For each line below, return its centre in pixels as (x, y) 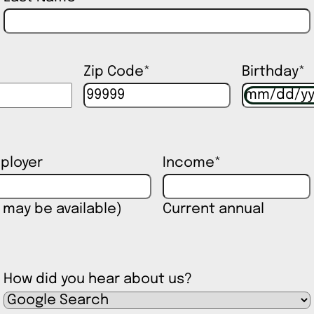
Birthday (271, 72)
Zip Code (113, 72)
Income (188, 163)
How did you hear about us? (98, 280)
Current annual (213, 210)
